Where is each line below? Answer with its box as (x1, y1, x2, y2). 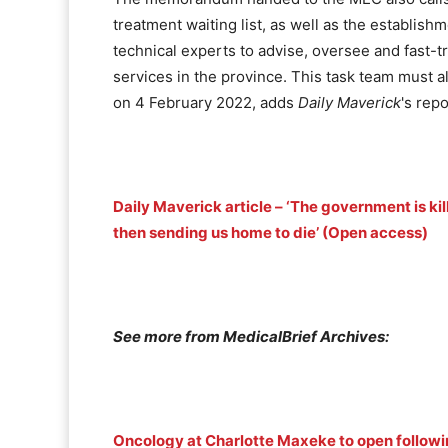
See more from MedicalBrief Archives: (113, 327, 389, 347)
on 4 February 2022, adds (113, 93, 298, 113)
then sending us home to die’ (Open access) (113, 223, 428, 243)
